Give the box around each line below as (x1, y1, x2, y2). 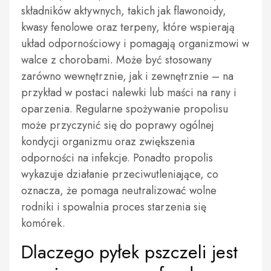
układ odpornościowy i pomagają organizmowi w (21, 36, 249, 51)
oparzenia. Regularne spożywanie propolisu (21, 101, 228, 117)
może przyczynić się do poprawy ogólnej (21, 117, 214, 133)
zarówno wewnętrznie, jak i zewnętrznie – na (21, 68, 233, 84)
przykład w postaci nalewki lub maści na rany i (21, 85, 237, 100)
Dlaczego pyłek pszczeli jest (21, 239, 238, 265)
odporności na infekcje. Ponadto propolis (21, 150, 213, 166)
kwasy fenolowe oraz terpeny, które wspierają (21, 19, 235, 35)
